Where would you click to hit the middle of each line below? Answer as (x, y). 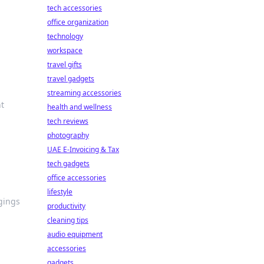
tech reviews (68, 121)
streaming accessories (84, 93)
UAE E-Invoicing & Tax (83, 149)
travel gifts (65, 65)
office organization (78, 22)
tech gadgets (68, 164)
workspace (65, 50)
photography (68, 135)
